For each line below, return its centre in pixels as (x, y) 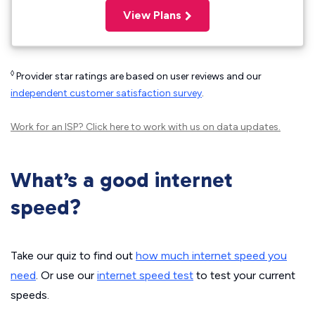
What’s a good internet (122, 180)
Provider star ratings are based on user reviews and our (138, 76)
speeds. (30, 295)
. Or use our (66, 275)
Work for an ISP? (48, 127)
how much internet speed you (211, 256)
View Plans (152, 15)
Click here (107, 127)
